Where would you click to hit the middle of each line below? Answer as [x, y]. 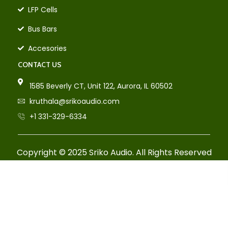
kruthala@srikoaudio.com [74, 102]
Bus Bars [42, 29]
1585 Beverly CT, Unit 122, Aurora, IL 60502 [101, 86]
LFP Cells [43, 10]
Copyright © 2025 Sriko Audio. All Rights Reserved [114, 153]
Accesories [47, 49]
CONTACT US [40, 65]
